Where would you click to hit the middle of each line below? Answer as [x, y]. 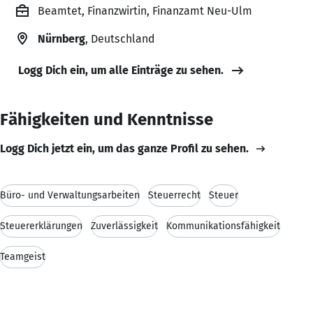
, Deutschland [120, 38]
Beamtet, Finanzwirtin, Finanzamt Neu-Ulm [145, 10]
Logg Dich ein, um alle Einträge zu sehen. [121, 70]
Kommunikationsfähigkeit [223, 226]
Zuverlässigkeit [124, 226]
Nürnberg [61, 38]
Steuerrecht [174, 195]
